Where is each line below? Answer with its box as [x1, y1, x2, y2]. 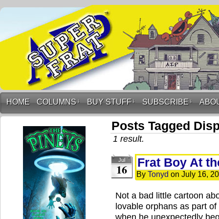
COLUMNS [37, 98, 76, 106]
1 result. [113, 133, 144, 144]
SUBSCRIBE [142, 98, 189, 106]
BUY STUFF [87, 98, 131, 106]
